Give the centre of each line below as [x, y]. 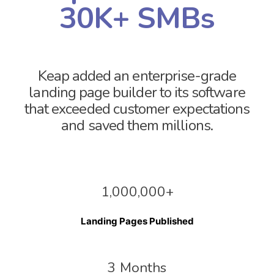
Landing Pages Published [137, 221]
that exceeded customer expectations [137, 109]
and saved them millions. [137, 125]
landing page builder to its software [137, 92]
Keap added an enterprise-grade [137, 76]
